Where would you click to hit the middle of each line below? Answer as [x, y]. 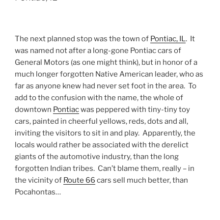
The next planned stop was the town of [82, 39]
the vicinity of [39, 180]
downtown [34, 110]
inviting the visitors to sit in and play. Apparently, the [105, 133]
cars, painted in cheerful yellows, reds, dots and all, [101, 122]
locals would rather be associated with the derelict [102, 145]
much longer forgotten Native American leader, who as [109, 74]
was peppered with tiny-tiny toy [135, 110]
